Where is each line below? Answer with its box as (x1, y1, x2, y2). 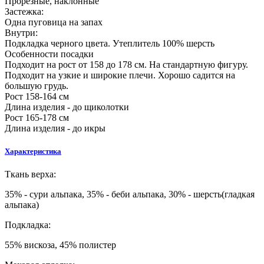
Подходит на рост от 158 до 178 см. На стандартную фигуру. (5, 59, 248, 70)
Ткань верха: (5, 169, 56, 180)
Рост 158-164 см (5, 91, 69, 101)
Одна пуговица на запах (5, 16, 103, 27)
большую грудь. (5, 80, 68, 91)
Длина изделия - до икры (5, 123, 105, 133)
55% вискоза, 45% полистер (5, 240, 116, 250)
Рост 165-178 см (5, 112, 69, 123)
